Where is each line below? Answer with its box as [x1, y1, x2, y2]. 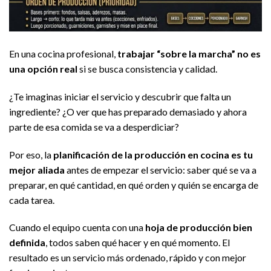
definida [9, 237, 45, 249]
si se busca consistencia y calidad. [77, 62, 217, 74]
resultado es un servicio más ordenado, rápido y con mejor [9, 252, 246, 264]
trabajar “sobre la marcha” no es [117, 47, 261, 59]
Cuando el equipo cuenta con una [9, 221, 145, 233]
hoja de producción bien [145, 221, 252, 233]
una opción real [9, 62, 77, 74]
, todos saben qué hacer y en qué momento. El [45, 237, 230, 249]
